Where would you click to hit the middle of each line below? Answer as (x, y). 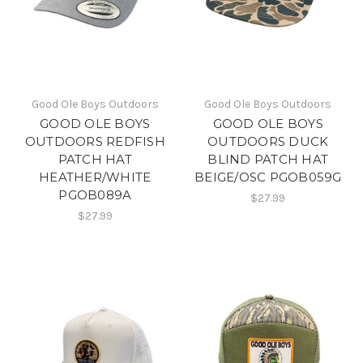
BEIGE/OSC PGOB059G (268, 177)
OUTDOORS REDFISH (95, 142)
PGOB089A (95, 195)
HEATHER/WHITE (95, 177)
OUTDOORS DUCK (268, 142)
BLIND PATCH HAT (268, 160)
